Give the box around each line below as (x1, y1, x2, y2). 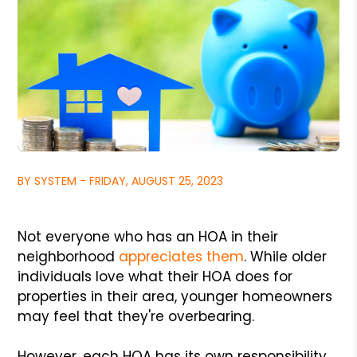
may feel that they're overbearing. (18, 306, 255, 326)
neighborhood (18, 246, 120, 266)
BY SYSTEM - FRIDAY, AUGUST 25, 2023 (18, 172, 224, 189)
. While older (244, 246, 328, 266)
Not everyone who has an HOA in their (18, 226, 279, 246)
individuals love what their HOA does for (18, 266, 293, 286)
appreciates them (119, 246, 245, 266)
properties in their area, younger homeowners (18, 286, 333, 306)
